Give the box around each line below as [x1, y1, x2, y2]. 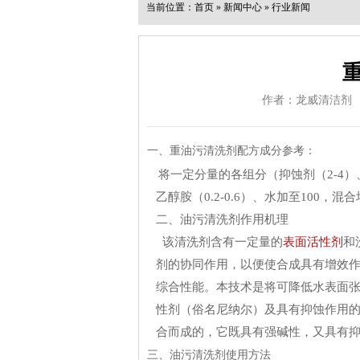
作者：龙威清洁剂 [261, 94, 352, 106]
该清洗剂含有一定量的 [156, 235, 283, 248]
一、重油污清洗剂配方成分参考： [147, 145, 316, 157]
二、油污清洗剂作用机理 [156, 213, 288, 226]
